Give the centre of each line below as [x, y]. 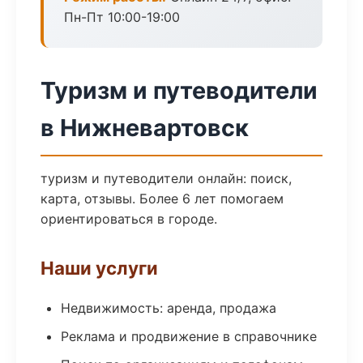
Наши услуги [99, 268]
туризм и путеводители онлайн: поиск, [166, 178]
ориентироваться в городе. [129, 219]
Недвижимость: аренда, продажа [169, 308]
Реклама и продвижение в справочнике [189, 336]
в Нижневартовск [145, 128]
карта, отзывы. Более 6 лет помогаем [162, 199]
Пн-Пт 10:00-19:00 [122, 17]
